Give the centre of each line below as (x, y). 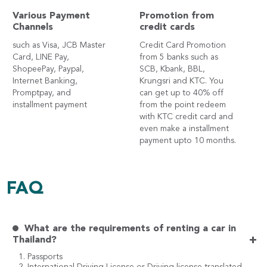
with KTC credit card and (186, 117)
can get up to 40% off (181, 93)
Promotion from (177, 16)
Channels (33, 28)
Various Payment (52, 16)
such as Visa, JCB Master (59, 46)
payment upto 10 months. (188, 141)
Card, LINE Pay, (41, 58)
